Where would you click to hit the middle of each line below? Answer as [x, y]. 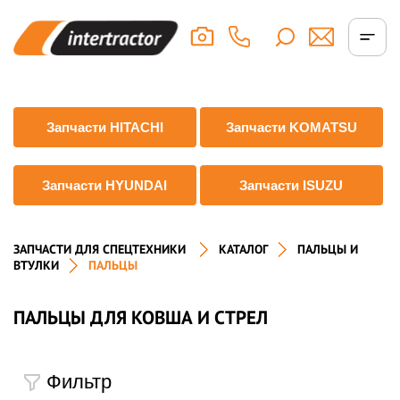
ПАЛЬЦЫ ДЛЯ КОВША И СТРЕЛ [141, 317]
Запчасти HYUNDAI [105, 185]
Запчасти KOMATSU [291, 127]
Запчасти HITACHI [104, 127]
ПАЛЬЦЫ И [328, 249]
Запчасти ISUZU [292, 185]
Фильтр [79, 381]
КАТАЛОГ [243, 249]
